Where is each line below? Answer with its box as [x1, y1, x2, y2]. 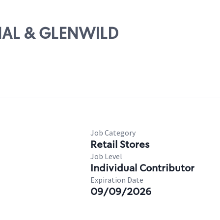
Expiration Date [90, 175, 143, 185]
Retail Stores [90, 138, 149, 151]
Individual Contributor [90, 162, 194, 174]
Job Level [90, 151, 122, 161]
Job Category [90, 128, 136, 137]
